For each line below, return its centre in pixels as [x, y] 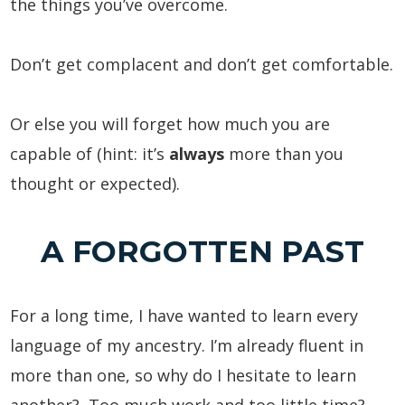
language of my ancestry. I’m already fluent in [187, 346]
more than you [284, 154]
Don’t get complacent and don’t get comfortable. [202, 65]
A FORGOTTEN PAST [202, 251]
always [197, 154]
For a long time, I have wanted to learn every [184, 316]
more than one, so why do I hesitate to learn [184, 376]
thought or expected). [95, 184]
